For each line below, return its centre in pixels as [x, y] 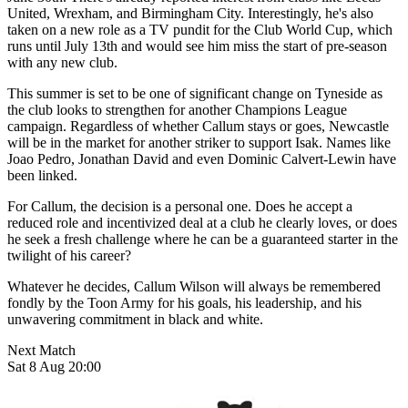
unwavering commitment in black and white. [135, 319]
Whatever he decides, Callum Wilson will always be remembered [194, 286]
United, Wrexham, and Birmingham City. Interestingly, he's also [190, 13]
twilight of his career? [69, 255]
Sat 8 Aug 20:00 [54, 366]
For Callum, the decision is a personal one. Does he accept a [180, 206]
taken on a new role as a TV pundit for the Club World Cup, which [200, 29]
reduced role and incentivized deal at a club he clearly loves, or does [202, 222]
